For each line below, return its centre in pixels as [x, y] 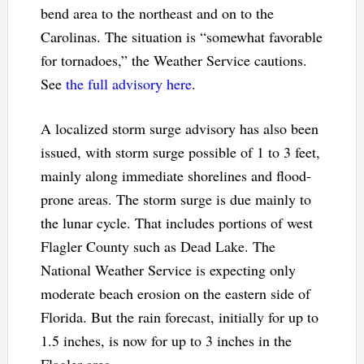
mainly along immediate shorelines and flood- [175, 175]
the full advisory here [128, 83]
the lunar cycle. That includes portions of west [176, 222]
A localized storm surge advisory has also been [179, 128]
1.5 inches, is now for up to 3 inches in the [166, 340]
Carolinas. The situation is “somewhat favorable [181, 36]
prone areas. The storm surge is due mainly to [175, 199]
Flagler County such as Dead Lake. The [158, 246]
